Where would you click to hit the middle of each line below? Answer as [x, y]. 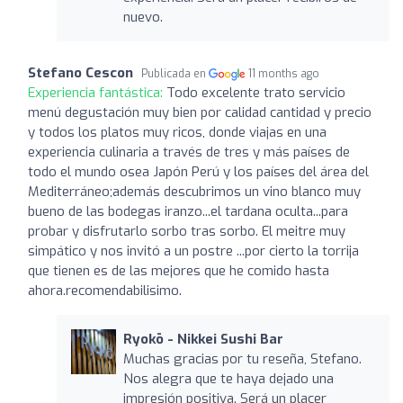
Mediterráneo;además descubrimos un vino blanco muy [194, 191]
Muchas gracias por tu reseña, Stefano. [242, 358]
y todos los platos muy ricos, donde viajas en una [177, 132]
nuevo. [143, 17]
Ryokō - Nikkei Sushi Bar [203, 339]
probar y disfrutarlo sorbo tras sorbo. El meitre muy [187, 231]
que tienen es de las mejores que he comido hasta [179, 270]
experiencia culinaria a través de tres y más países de [189, 152]
